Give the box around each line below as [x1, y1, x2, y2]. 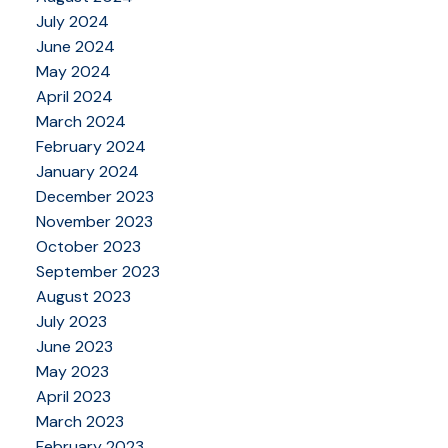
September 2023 [35, 261, 160, 283]
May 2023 [35, 361, 109, 383]
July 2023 [35, 311, 107, 333]
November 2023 [35, 211, 153, 233]
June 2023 [35, 336, 113, 358]
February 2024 [35, 136, 146, 158]
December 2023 [35, 186, 154, 208]
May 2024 [35, 61, 111, 83]
